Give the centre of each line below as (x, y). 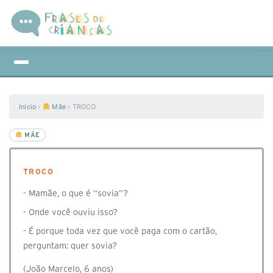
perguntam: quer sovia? (70, 246)
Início (28, 107)
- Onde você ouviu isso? (70, 212)
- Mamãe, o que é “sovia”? (76, 193)
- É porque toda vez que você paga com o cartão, (120, 231)
